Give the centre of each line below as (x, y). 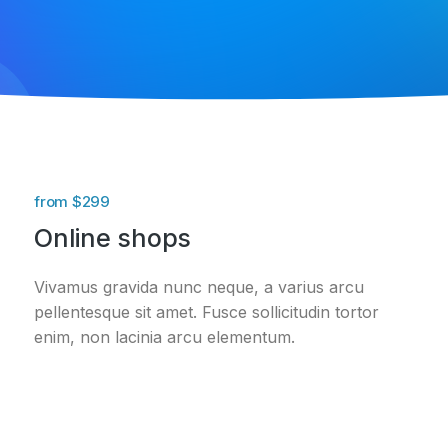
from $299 (72, 201)
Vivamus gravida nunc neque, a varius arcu (199, 287)
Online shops (112, 238)
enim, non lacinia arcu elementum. (164, 337)
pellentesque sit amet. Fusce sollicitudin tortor (206, 312)
